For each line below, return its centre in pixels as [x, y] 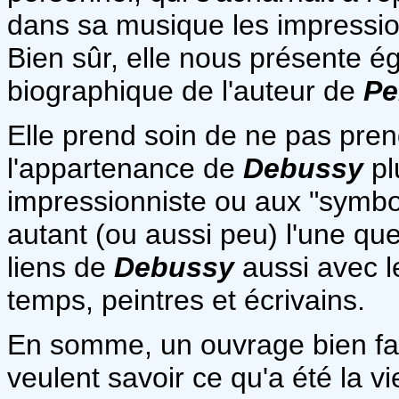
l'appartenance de [125, 168]
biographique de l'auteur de [185, 90]
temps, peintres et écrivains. [186, 300]
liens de [61, 267]
